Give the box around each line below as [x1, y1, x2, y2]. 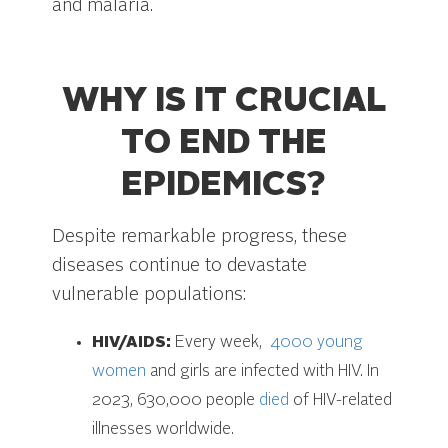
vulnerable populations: [52, 285, 247, 304]
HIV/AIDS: [92, 334, 172, 351]
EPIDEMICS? [121, 168, 327, 203]
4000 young [262, 334, 364, 351]
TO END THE [120, 126, 327, 161]
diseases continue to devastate [52, 256, 308, 275]
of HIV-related [289, 392, 393, 409]
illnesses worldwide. [92, 421, 235, 438]
